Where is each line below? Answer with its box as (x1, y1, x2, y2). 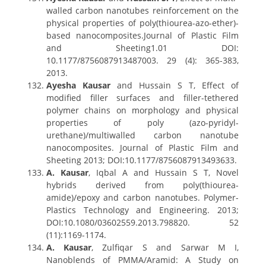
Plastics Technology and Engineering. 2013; (46, 204, 239, 216)
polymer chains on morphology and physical (46, 104, 239, 116)
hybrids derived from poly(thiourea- (46, 179, 239, 191)
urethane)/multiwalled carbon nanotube (46, 129, 239, 141)
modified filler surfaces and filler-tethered (46, 92, 239, 103)
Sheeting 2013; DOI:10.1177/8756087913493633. (46, 154, 237, 166)
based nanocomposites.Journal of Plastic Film (46, 30, 239, 41)
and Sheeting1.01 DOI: (46, 42, 239, 53)
